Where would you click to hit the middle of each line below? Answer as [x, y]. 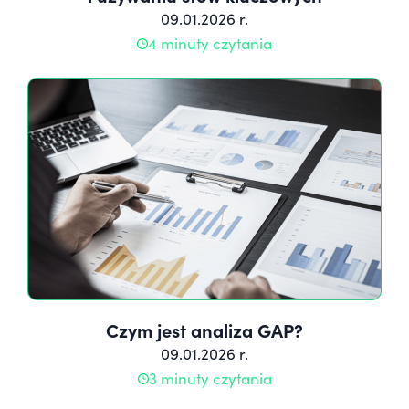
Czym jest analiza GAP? [204, 330]
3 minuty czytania [210, 379]
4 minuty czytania [210, 44]
